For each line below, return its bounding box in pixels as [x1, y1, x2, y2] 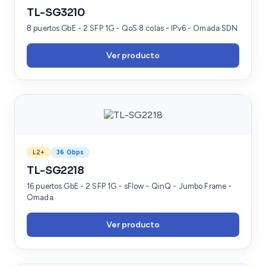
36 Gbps [56, 148, 84, 156]
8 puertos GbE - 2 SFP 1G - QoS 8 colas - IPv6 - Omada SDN [27, 23, 238, 33]
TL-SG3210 [27, 5, 85, 19]
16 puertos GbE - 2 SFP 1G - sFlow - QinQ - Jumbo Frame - [27, 181, 232, 191]
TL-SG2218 [27, 163, 84, 177]
